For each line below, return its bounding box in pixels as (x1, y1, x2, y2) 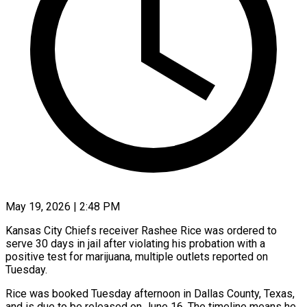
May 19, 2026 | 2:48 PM (5, 199, 120, 213)
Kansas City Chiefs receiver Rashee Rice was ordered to (5, 223, 277, 237)
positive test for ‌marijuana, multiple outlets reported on (5, 249, 268, 263)
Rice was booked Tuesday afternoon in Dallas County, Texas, (5, 286, 295, 300)
